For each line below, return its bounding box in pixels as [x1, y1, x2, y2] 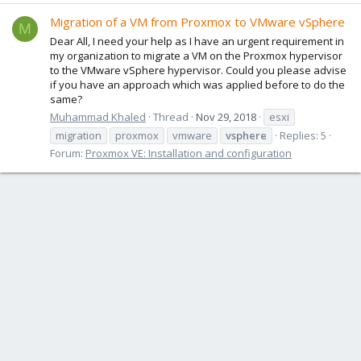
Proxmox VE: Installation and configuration [85, 145, 292, 160]
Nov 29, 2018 [196, 109, 256, 124]
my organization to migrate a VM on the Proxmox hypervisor [50, 48, 342, 63]
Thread [153, 109, 189, 124]
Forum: [50, 145, 85, 160]
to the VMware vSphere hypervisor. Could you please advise [50, 62, 346, 77]
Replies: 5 [280, 127, 326, 143]
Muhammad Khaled [50, 109, 146, 124]
